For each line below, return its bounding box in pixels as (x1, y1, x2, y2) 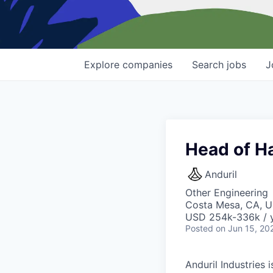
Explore (84, 58, 122, 71)
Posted (185, 223, 213, 234)
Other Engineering (185, 186, 268, 199)
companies (122, 58, 172, 71)
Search (192, 58, 227, 71)
